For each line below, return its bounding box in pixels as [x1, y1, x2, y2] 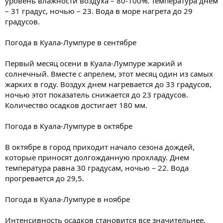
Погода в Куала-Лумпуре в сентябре [5, 37, 136, 47]
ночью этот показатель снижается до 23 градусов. [5, 89, 188, 100]
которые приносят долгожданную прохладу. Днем [5, 152, 189, 162]
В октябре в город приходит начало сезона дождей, [5, 141, 195, 152]
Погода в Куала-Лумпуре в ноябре [5, 194, 130, 204]
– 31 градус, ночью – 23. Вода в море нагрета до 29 [5, 5, 193, 16]
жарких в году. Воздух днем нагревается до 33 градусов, [5, 79, 212, 89]
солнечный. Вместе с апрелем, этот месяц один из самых [5, 68, 213, 79]
